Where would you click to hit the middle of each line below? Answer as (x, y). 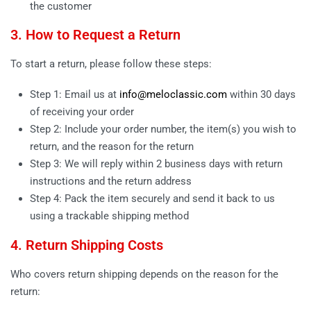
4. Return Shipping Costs (87, 245)
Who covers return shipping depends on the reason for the (144, 274)
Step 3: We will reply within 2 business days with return (157, 164)
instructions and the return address (111, 181)
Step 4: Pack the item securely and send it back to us (153, 199)
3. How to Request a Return (95, 35)
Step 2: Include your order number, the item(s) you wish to (163, 129)
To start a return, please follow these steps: (111, 64)
